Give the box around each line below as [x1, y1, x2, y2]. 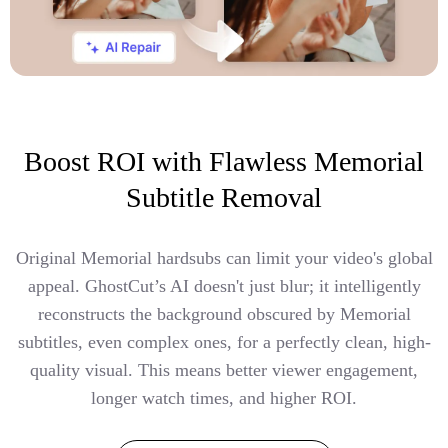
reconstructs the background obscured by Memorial [37, 303, 411, 324]
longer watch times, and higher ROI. [91, 387, 357, 408]
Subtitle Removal [126, 181, 322, 213]
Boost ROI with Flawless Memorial [24, 145, 424, 177]
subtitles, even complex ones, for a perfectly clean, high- [17, 331, 431, 352]
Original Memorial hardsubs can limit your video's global [15, 247, 433, 268]
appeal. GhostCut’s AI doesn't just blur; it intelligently [27, 275, 421, 296]
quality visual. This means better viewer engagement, [30, 359, 418, 380]
